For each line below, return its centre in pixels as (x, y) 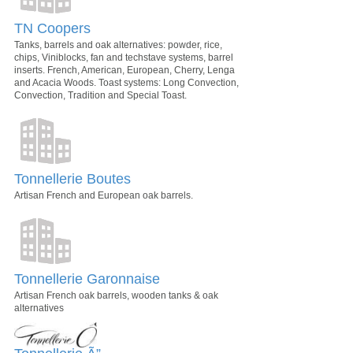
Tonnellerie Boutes (72, 178)
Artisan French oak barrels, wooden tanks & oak (116, 295)
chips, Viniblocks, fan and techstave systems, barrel (124, 57)
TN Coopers (52, 28)
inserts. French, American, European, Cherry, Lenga (124, 70)
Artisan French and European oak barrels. (104, 195)
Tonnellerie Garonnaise (87, 279)
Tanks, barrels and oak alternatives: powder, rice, (118, 45)
